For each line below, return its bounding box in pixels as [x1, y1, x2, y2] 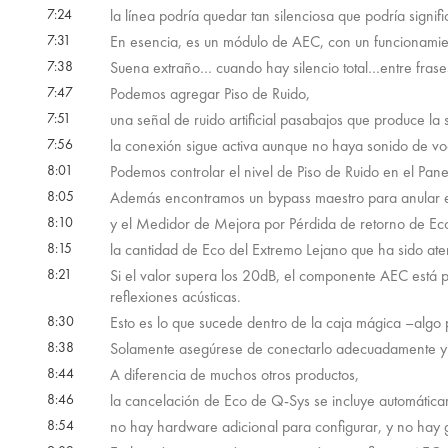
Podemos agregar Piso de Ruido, [109, 83, 310, 105]
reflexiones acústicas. [109, 286, 241, 308]
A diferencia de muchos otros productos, [109, 364, 359, 386]
